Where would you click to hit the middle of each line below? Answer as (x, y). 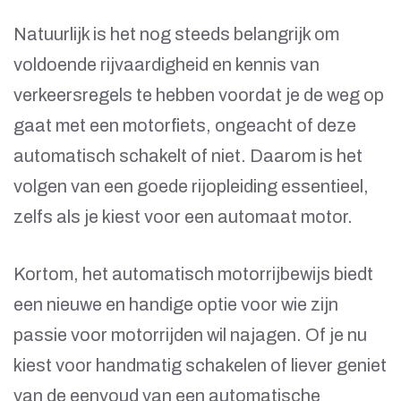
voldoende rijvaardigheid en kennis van (166, 65)
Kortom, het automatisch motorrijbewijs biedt (193, 274)
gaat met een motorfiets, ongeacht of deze (185, 126)
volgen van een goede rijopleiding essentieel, (191, 187)
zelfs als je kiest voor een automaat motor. (183, 217)
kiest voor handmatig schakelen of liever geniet (200, 366)
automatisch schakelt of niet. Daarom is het (188, 156)
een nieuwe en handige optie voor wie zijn (176, 305)
